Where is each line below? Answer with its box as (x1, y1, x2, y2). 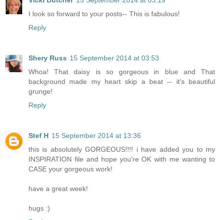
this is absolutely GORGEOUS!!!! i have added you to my (28, 145, 215, 154)
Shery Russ (28, 54, 67, 62)
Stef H (28, 132, 49, 140)
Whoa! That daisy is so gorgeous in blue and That (28, 68, 215, 76)
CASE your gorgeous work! (28, 165, 112, 173)
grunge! (28, 87, 53, 96)
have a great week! (28, 185, 88, 193)
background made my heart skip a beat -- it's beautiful (28, 78, 215, 86)
